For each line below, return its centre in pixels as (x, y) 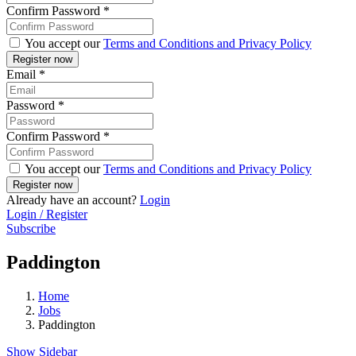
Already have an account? (73, 200)
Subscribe (31, 229)
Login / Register (47, 215)
